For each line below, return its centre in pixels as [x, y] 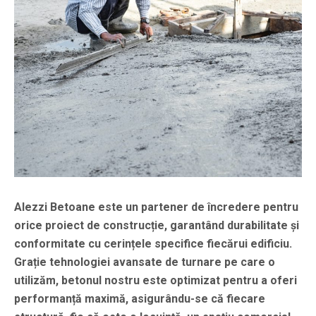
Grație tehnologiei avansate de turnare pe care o [145, 262]
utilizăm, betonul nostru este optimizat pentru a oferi [156, 280]
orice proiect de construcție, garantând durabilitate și [157, 225]
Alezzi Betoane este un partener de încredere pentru [156, 207]
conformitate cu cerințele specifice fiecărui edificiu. [153, 243]
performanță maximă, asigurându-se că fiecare [140, 298]
